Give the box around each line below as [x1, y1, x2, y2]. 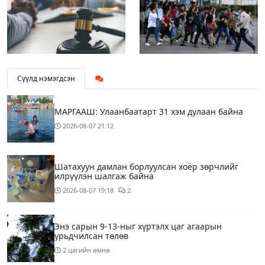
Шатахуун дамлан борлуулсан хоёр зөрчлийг [54, 161, 238, 173]
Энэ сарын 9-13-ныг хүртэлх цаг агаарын [54, 221, 222, 232]
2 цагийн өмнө [63, 245, 110, 255]
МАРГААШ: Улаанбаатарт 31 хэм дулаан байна [54, 106, 243, 118]
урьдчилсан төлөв [54, 230, 128, 242]
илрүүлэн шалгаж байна [54, 170, 154, 182]
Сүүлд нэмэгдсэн [17, 73, 75, 84]
